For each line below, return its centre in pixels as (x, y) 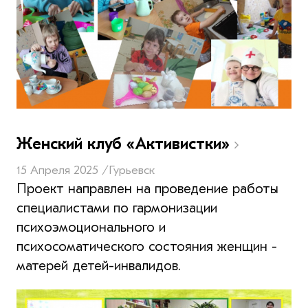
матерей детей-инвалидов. (99, 265)
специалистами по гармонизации (117, 208)
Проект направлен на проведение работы (147, 188)
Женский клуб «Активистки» (125, 143)
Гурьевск (132, 170)
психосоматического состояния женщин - (147, 246)
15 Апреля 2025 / (63, 170)
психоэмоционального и (91, 227)
